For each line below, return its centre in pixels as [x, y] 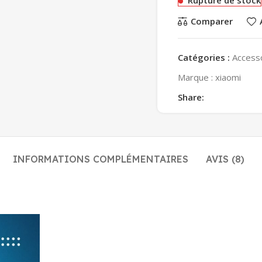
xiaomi [228, 77]
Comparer [211, 21]
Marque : [196, 77]
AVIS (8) [225, 159]
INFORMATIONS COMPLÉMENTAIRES [100, 159]
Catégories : [204, 57]
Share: [191, 97]
